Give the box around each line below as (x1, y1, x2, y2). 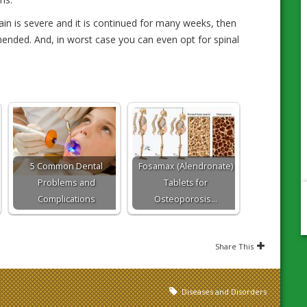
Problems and (38, 177, 95, 188)
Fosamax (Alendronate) (138, 160, 233, 172)
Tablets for (164, 177, 208, 188)
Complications (38, 193, 95, 205)
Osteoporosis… (154, 193, 217, 205)
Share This (215, 241, 254, 251)
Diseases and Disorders (182, 286, 267, 297)
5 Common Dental (30, 160, 103, 172)
